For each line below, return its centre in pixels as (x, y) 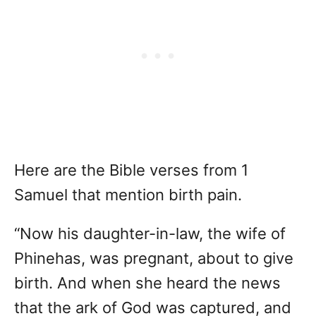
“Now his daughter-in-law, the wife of (150, 234)
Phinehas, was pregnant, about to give (154, 259)
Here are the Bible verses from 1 (131, 170)
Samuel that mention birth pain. (128, 195)
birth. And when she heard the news (147, 283)
